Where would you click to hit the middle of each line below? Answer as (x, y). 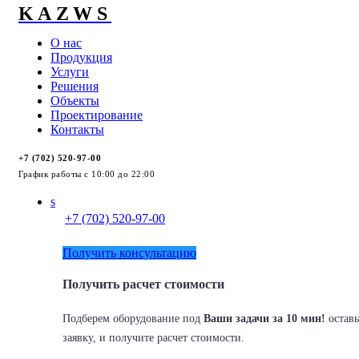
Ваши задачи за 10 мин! (264, 318)
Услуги (70, 72)
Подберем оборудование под (133, 318)
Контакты (77, 129)
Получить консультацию (129, 253)
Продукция (81, 57)
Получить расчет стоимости (143, 284)
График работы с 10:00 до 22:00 (87, 174)
